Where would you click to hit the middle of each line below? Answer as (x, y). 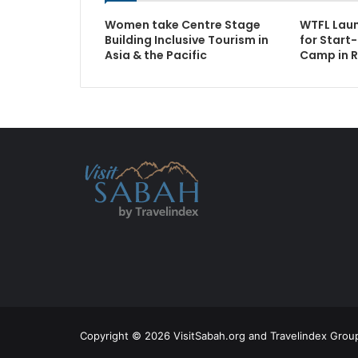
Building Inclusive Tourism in (186, 40)
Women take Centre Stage (182, 25)
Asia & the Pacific (155, 55)
